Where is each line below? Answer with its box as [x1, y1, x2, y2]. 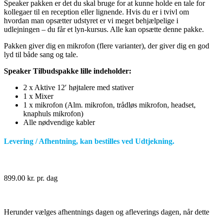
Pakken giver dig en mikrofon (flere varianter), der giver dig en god [4, 42, 209, 50]
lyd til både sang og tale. [4, 50, 78, 59]
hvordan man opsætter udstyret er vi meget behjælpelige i [4, 16, 178, 25]
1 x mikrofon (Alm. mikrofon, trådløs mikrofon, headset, [23, 101, 196, 109]
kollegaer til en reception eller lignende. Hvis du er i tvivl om [4, 8, 189, 16]
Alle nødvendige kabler [23, 118, 95, 126]
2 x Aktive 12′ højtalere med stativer [23, 83, 134, 92]
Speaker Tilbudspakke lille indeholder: [4, 67, 131, 75]
